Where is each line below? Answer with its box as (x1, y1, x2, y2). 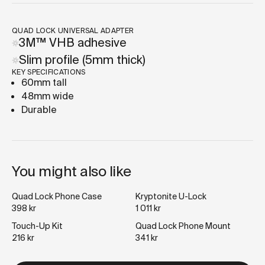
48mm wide (21, 90, 74, 103)
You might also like (12, 162, 131, 181)
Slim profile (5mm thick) (19, 52, 146, 68)
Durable (21, 104, 57, 117)
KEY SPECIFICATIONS (12, 67, 86, 77)
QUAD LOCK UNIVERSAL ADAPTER (12, 26, 134, 36)
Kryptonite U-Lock (135, 191, 206, 202)
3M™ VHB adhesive (19, 35, 127, 51)
